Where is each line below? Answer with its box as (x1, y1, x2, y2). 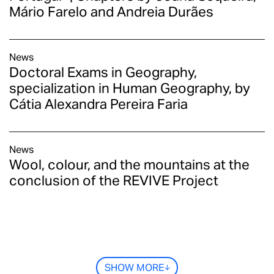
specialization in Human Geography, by (9, 80, 250, 97)
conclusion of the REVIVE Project (9, 172, 218, 189)
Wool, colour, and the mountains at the (9, 156, 250, 173)
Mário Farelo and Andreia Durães (9, 3, 213, 20)
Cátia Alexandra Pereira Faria (9, 95, 188, 113)
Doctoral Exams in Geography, (9, 64, 197, 81)
